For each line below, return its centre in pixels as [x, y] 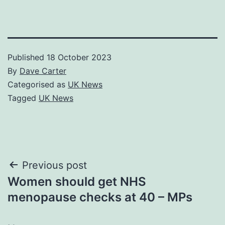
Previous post [54, 165]
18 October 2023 [79, 57]
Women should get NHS [77, 181]
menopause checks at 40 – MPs [100, 197]
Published [27, 57]
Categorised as [38, 84]
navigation [51, 191]
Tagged [23, 98]
